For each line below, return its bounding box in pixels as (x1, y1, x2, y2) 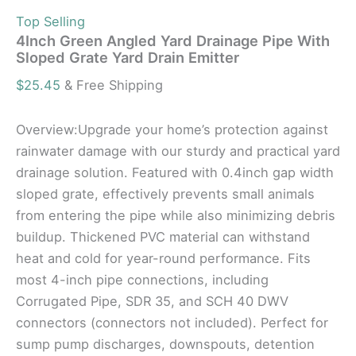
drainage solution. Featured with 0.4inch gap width (16, 164, 334, 181)
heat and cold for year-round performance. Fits (16, 250, 311, 267)
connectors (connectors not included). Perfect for (16, 315, 328, 331)
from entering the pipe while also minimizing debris (16, 207, 335, 224)
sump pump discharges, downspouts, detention (16, 336, 315, 353)
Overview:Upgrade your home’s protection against (16, 122, 328, 138)
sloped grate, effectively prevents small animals (16, 186, 315, 203)
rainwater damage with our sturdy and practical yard (16, 143, 340, 160)
